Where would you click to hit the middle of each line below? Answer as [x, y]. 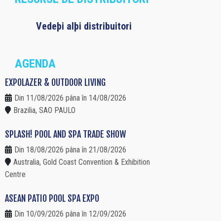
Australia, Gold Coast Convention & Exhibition [82, 162]
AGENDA [35, 64]
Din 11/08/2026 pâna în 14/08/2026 [70, 98]
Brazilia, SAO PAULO [44, 110]
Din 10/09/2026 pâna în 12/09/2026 [70, 214]
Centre [15, 175]
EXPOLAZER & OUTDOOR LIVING [55, 83]
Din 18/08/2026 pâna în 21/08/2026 [70, 150]
